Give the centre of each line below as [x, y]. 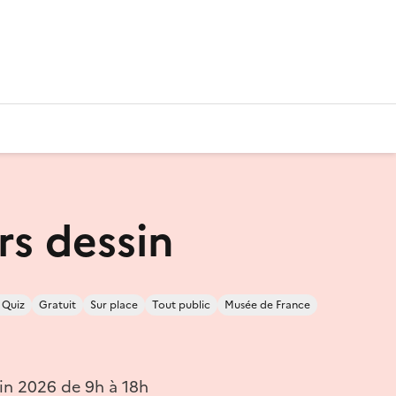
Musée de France [267, 305]
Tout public [181, 305]
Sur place [114, 305]
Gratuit [57, 305]
